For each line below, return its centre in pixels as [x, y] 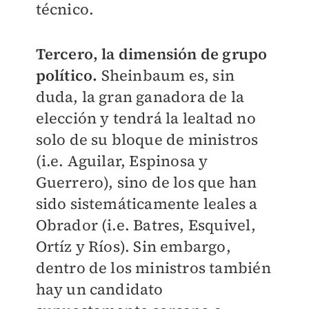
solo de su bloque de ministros [147, 140]
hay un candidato [99, 289]
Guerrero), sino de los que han [146, 182]
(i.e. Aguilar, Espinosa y [122, 161]
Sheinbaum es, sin [166, 76]
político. [67, 76]
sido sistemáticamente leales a [147, 204]
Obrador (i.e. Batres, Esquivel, [146, 225]
